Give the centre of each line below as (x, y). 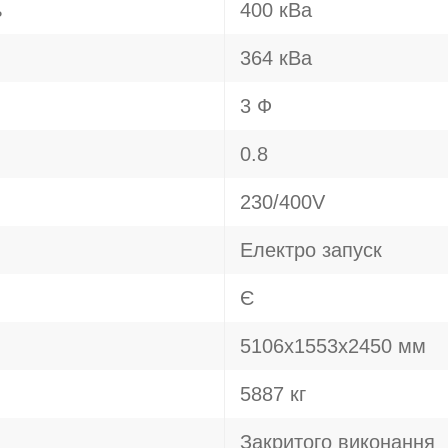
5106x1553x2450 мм (333, 346)
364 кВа (276, 58)
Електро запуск (311, 250)
